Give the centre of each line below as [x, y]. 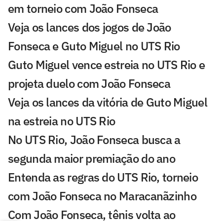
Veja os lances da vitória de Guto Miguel [108, 102]
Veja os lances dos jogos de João [90, 27]
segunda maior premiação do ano [92, 158]
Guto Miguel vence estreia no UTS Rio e [107, 64]
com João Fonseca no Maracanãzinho [102, 196]
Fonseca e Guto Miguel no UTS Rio [94, 46]
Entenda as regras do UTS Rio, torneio [103, 177]
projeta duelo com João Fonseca [89, 83]
